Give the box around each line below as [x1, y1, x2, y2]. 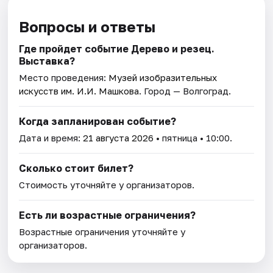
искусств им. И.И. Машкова [19, 85, 140, 97]
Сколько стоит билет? [19, 162, 134, 175]
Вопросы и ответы [19, 18, 156, 36]
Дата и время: [19, 132, 83, 144]
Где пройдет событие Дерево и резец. [19, 43, 215, 55]
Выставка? [19, 55, 76, 68]
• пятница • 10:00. [154, 132, 233, 144]
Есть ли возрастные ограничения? [19, 209, 196, 222]
